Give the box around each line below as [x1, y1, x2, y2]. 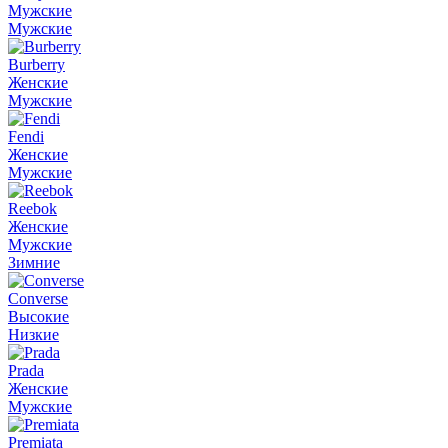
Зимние [8, 254, 60, 271]
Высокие [8, 308, 69, 325]
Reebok [8, 200, 57, 217]
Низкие [8, 326, 59, 343]
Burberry [8, 56, 65, 73]
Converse [8, 290, 68, 307]
